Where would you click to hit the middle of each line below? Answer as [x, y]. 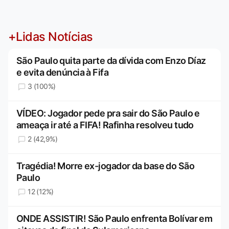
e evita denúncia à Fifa [63, 73]
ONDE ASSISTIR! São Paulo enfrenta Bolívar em [114, 219]
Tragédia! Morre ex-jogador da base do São [106, 166]
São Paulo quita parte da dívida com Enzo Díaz [111, 61]
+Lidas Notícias [51, 37]
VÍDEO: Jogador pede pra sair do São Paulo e [108, 113]
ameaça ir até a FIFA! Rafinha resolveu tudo [105, 125]
